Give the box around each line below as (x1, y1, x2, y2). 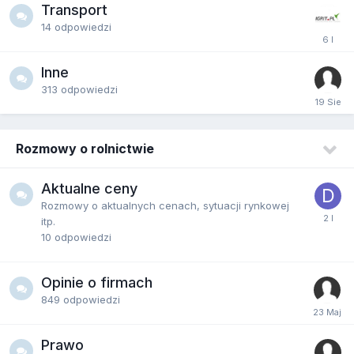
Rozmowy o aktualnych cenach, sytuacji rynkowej (41, 198, 289, 212)
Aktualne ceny (41, 179, 137, 197)
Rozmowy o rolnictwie (16, 140, 154, 156)
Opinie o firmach (41, 273, 153, 291)
